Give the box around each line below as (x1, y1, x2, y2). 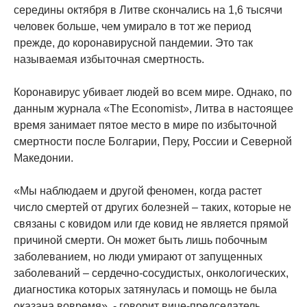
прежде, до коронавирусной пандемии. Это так (14, 36, 253, 49)
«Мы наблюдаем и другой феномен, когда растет (14, 184, 262, 197)
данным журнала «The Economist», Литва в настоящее (14, 102, 293, 114)
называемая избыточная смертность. (14, 53, 204, 65)
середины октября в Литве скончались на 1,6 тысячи (14, 3, 282, 16)
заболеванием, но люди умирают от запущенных (14, 250, 262, 262)
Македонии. (14, 151, 73, 164)
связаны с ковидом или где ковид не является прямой (14, 217, 288, 230)
